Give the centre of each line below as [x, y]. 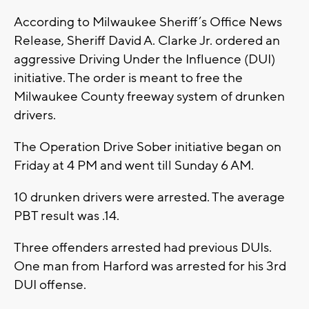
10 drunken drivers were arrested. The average [149, 198]
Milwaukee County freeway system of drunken [149, 97]
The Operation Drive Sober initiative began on [148, 147]
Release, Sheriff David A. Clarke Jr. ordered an [147, 41]
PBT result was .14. [67, 216]
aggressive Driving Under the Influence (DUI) [144, 60]
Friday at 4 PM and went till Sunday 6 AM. [134, 166]
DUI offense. [50, 285]
